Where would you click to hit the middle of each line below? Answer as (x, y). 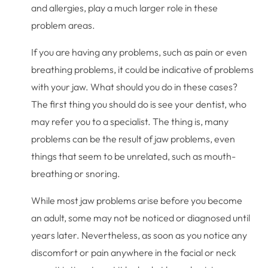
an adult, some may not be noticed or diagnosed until (141, 217)
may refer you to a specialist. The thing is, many (130, 121)
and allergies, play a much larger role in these (125, 7)
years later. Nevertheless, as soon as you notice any (139, 235)
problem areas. (63, 25)
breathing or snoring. (76, 173)
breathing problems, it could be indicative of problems (143, 69)
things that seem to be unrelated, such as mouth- (134, 156)
